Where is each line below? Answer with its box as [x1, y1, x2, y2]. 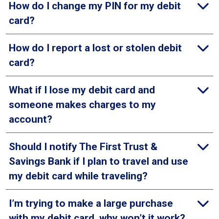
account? [9, 113, 52, 125]
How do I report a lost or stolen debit [9, 42, 182, 54]
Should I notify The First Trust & [9, 140, 157, 153]
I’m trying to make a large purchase [9, 197, 173, 209]
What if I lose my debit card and [9, 84, 155, 96]
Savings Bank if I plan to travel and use [9, 155, 188, 167]
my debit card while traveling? [9, 170, 148, 182]
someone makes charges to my [9, 98, 156, 110]
